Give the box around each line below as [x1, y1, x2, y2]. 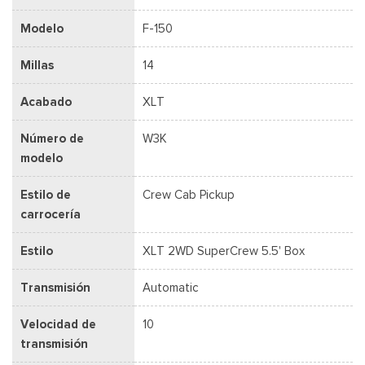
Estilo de [20, 187, 71, 202]
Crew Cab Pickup [143, 187, 235, 202]
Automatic [143, 279, 199, 295]
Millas [20, 57, 54, 73]
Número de [20, 130, 84, 146]
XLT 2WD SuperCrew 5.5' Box [143, 243, 305, 258]
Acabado [20, 94, 72, 109]
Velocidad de [20, 316, 96, 332]
